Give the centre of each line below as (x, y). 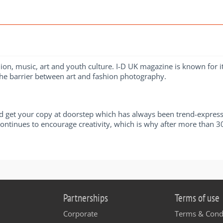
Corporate (80, 213)
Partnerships (86, 198)
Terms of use (197, 198)
